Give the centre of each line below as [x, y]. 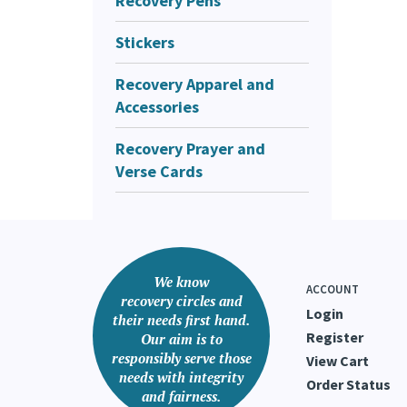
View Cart [338, 360]
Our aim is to [181, 338]
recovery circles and [181, 300]
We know [181, 281]
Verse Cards [159, 171]
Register [335, 337]
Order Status [348, 384]
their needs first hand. [181, 319]
